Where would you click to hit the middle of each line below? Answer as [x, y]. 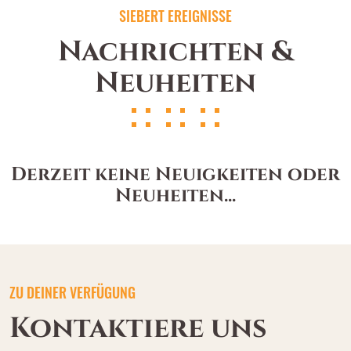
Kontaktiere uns [138, 328]
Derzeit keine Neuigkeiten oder [175, 175]
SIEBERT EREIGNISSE [175, 16]
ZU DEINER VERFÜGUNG [72, 292]
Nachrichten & [175, 52]
